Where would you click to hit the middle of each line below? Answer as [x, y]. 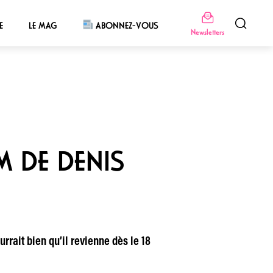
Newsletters [207, 32]
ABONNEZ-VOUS [126, 25]
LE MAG [42, 25]
